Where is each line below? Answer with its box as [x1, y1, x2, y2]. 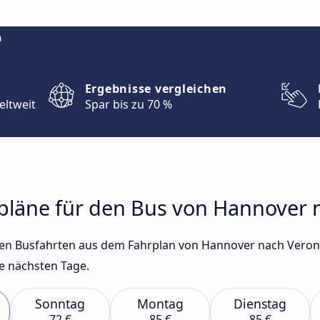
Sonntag [35, 295, 85, 312]
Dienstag [234, 295, 286, 312]
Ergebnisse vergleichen [84, 81, 228, 96]
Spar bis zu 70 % [84, 96, 172, 112]
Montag [136, 295, 184, 312]
